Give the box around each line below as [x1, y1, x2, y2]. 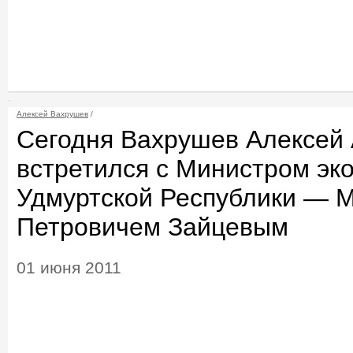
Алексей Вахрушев [17, 110, 88, 119]
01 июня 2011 [17, 258, 121, 277]
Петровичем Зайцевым [17, 213, 288, 242]
